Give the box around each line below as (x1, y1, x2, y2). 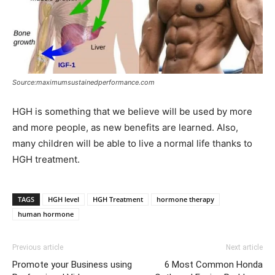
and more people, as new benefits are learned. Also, (12, 122, 238, 134)
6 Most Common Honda (165, 259, 263, 271)
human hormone (18, 209, 74, 219)
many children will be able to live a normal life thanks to (12, 137, 252, 150)
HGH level (48, 195, 79, 204)
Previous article (12, 243, 63, 252)
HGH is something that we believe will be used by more (12, 106, 252, 118)
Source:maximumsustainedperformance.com (12, 78, 155, 87)
